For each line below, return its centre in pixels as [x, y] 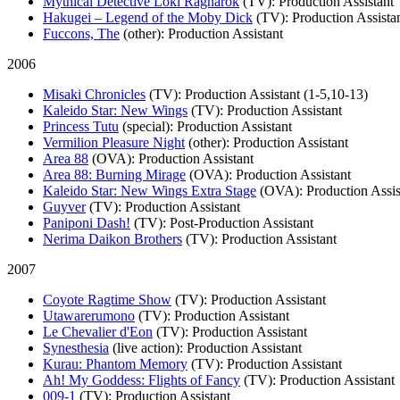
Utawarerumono [89, 315]
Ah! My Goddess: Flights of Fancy [142, 379]
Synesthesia [76, 347]
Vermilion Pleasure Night [114, 142]
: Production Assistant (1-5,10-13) [273, 94]
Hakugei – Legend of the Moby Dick [148, 17]
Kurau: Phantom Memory [115, 363]
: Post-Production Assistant [238, 222]
